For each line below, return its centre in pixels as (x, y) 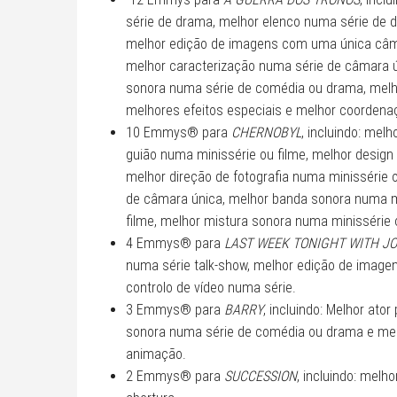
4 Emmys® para (175, 243)
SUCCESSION (261, 376)
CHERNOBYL (266, 132)
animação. (156, 354)
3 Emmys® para (175, 309)
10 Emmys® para (179, 132)
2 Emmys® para (175, 376)
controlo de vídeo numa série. (211, 287)
